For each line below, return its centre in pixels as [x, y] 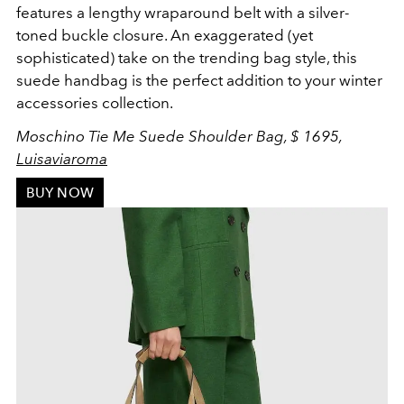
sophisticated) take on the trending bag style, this [187, 58]
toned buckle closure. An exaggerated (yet [165, 36]
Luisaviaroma [62, 159]
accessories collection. [95, 103]
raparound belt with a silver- [252, 13]
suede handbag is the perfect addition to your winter [199, 81]
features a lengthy [80, 13]
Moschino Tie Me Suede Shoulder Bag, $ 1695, [179, 137]
